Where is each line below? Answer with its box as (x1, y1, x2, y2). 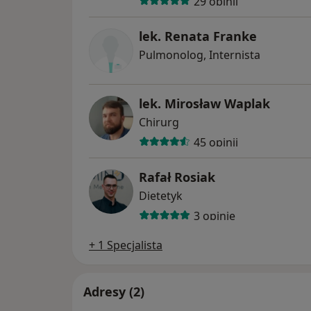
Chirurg (139, 115, 179, 131)
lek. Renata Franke (139, 28, 257, 45)
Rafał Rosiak (139, 169, 215, 186)
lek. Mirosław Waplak (139, 95, 270, 112)
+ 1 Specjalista (89, 237, 162, 253)
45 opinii (193, 134, 238, 150)
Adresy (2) (83, 283, 144, 301)
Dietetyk (139, 188, 183, 204)
